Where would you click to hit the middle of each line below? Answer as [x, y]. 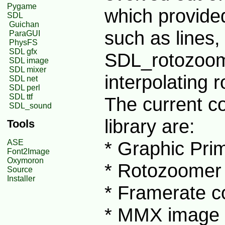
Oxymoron [25, 161]
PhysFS [23, 42]
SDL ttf [21, 96]
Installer [21, 179]
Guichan [24, 24]
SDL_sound [30, 105]
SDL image [29, 60]
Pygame [22, 6]
